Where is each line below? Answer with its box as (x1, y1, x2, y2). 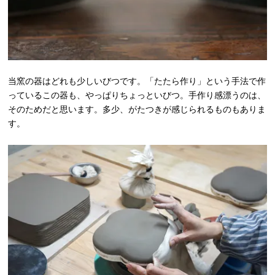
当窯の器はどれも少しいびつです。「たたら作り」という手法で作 (8, 76, 266, 87)
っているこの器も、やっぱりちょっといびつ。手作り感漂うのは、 (8, 90, 266, 101)
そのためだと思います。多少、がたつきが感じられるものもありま (8, 104, 266, 115)
